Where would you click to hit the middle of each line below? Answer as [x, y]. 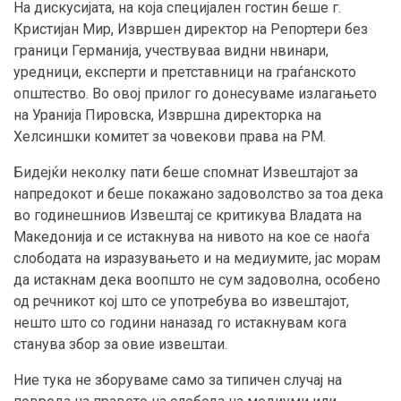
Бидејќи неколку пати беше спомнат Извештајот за [186, 173]
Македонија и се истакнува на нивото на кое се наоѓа [192, 237]
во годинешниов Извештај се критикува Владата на [188, 216]
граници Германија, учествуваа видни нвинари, [171, 51]
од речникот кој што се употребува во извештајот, [181, 302]
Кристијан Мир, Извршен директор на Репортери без [191, 30]
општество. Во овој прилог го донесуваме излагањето [195, 94]
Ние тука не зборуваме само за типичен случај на [178, 380]
